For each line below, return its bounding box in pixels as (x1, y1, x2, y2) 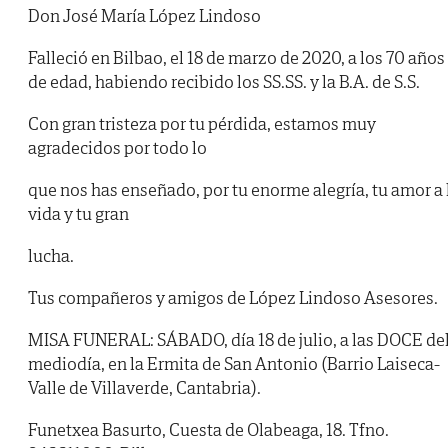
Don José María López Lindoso (28, 4, 261, 28)
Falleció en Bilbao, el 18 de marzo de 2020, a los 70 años (28, 46, 445, 70)
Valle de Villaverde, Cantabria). (28, 376, 261, 400)
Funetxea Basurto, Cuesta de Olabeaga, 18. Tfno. (28, 418, 389, 442)
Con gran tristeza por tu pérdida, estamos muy (28, 112, 376, 136)
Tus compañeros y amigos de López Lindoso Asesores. (28, 286, 438, 310)
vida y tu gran (28, 202, 129, 226)
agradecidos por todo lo (28, 136, 207, 160)
